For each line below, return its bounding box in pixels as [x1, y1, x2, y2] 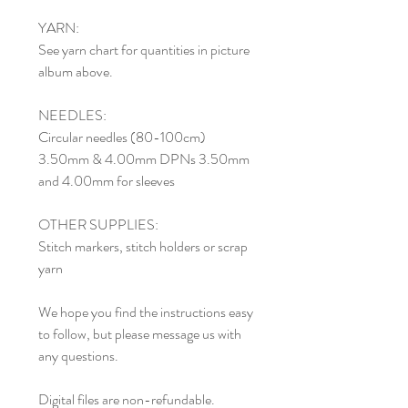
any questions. [38, 345, 118, 367]
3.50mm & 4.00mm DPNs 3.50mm [38, 148, 250, 170]
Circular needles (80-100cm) [38, 127, 206, 148]
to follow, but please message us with [38, 323, 241, 345]
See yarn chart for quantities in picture [38, 39, 250, 61]
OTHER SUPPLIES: [38, 214, 158, 236]
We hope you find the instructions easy [38, 301, 253, 323]
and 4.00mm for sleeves [38, 170, 175, 192]
